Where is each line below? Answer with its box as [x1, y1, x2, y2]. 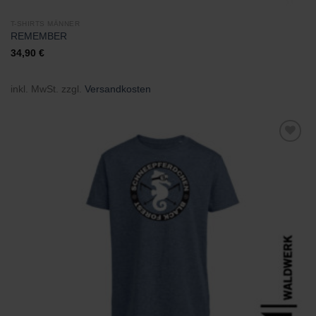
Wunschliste [252, 157, 299, 166]
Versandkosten [84, 83, 151, 95]
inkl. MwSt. [10, 83, 59, 95]
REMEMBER [10, 31, 67, 42]
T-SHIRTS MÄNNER [10, 19, 80, 28]
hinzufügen [253, 167, 297, 176]
